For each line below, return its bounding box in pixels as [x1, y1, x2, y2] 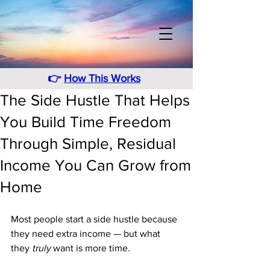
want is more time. [51, 243, 133, 253]
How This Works [64, 72, 140, 84]
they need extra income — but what [11, 228, 163, 239]
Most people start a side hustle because [11, 214, 180, 224]
